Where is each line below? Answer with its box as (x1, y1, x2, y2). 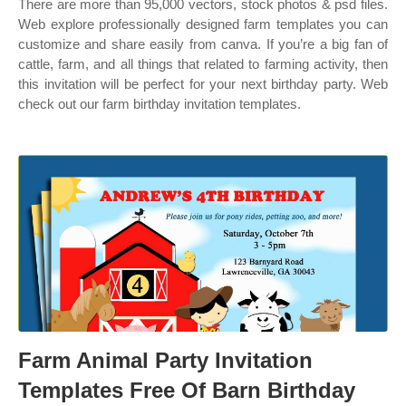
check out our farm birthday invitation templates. (18, 96, 301, 111)
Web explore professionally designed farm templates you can (18, 16, 388, 32)
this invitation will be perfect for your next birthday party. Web (18, 76, 388, 92)
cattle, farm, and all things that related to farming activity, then (18, 56, 388, 72)
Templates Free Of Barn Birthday (18, 378, 355, 402)
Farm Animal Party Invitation (18, 348, 313, 372)
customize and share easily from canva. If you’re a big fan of (18, 36, 388, 52)
